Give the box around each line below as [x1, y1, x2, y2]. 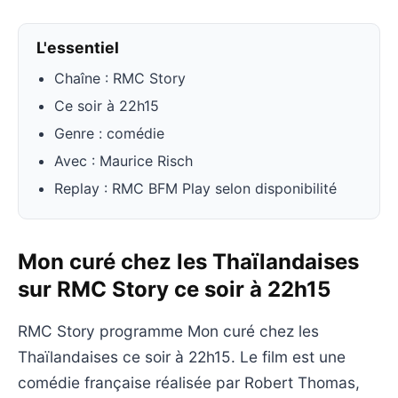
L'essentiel [36, 37, 119, 57]
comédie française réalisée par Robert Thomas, [18, 373, 360, 393]
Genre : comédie [54, 123, 164, 142]
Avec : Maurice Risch [54, 151, 193, 170]
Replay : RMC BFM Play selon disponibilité [54, 179, 337, 197]
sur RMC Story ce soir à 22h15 [18, 275, 330, 302]
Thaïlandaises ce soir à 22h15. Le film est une [18, 347, 346, 367]
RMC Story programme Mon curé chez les [18, 322, 319, 341]
